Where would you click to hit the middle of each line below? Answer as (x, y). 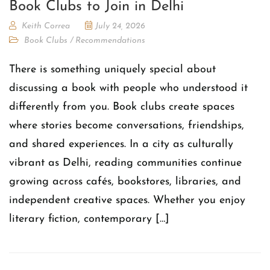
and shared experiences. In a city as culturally (121, 144)
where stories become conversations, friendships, (127, 125)
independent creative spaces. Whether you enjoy (127, 200)
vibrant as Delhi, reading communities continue (125, 163)
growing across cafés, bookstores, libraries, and (125, 181)
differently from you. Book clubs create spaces (122, 107)
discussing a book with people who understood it (128, 88)
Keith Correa (46, 26)
